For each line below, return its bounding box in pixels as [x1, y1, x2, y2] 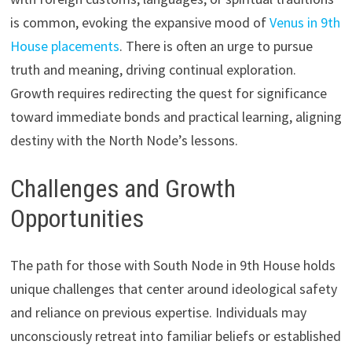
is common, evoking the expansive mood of [9, 13, 269, 31]
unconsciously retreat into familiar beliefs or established [9, 327, 341, 346]
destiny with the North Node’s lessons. [9, 130, 238, 149]
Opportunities [9, 203, 144, 233]
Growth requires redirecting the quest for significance [9, 83, 327, 102]
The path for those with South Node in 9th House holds [9, 256, 335, 275]
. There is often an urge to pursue [119, 36, 313, 55]
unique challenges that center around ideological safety [9, 280, 337, 299]
